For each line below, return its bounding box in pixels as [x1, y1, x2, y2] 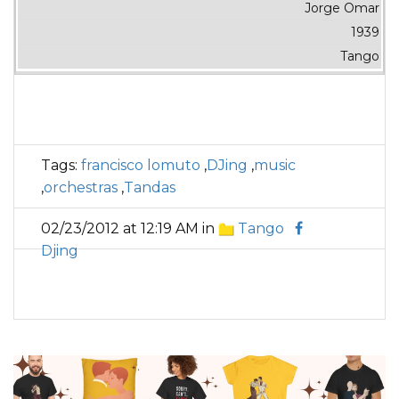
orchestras [44, 179, 118, 196]
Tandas [124, 179, 175, 196]
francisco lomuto [81, 157, 200, 174]
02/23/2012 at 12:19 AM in [41, 220, 218, 237]
